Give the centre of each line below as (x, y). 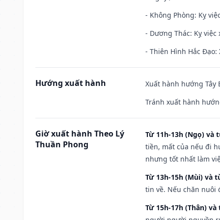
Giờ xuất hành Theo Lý (80, 133)
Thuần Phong (62, 144)
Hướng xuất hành (71, 83)
